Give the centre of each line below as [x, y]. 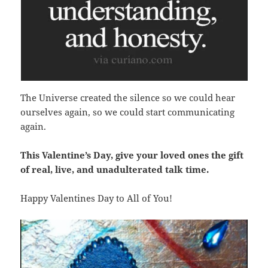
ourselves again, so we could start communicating [128, 112]
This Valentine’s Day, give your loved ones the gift [132, 155]
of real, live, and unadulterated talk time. [115, 169]
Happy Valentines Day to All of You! [97, 198]
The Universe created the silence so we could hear [128, 97]
